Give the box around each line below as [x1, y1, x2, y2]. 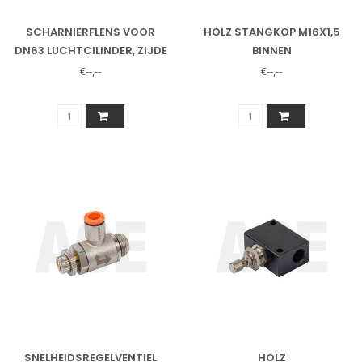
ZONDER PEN [57, 61, 124, 77]
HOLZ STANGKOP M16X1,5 [203, 23, 340, 40]
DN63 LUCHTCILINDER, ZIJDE [14, 42, 167, 58]
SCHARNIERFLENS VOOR [26, 23, 155, 40]
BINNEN [251, 42, 292, 58]
